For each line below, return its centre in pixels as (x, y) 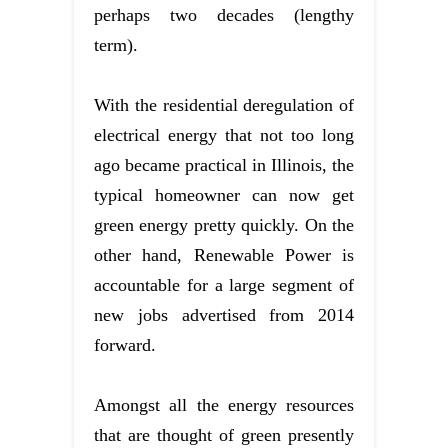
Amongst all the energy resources (224, 404)
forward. (125, 344)
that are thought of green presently (224, 434)
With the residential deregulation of (224, 104)
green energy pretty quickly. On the (224, 224)
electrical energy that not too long (224, 134)
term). (116, 44)
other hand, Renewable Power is (224, 254)
